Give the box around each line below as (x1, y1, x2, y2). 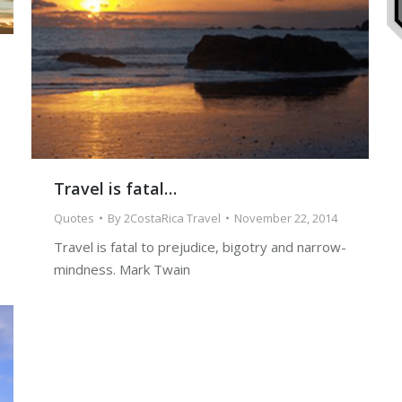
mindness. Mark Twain (54, 260, 190, 279)
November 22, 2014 (234, 210, 337, 227)
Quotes (54, 210, 94, 227)
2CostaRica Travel (124, 210, 221, 227)
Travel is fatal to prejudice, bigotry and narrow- (54, 238, 346, 257)
